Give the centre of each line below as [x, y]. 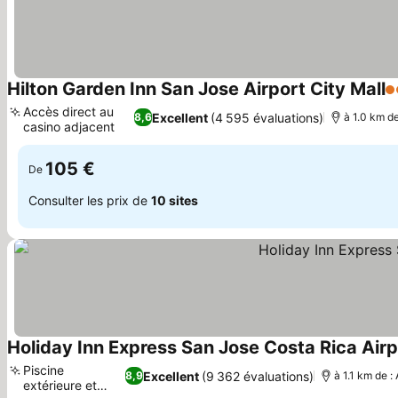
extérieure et [60, 385]
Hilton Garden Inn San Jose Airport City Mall [196, 89]
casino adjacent [69, 127]
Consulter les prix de [90, 200]
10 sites [175, 200]
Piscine [44, 370]
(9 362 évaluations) [258, 376]
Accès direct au [68, 111]
